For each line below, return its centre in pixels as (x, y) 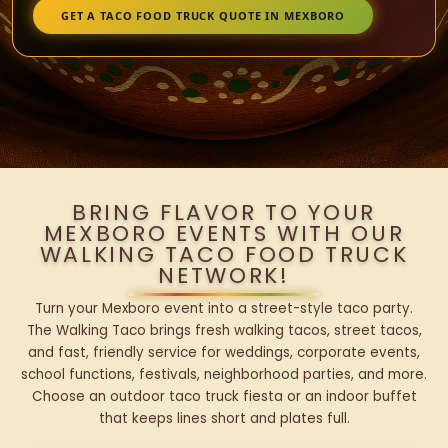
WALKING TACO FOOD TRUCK (224, 255)
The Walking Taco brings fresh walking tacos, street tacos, (224, 331)
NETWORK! (224, 276)
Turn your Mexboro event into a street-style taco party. (224, 309)
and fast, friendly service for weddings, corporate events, (224, 353)
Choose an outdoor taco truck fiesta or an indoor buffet (224, 397)
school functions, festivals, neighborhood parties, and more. (224, 375)
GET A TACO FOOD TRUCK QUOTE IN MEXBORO (203, 15)
